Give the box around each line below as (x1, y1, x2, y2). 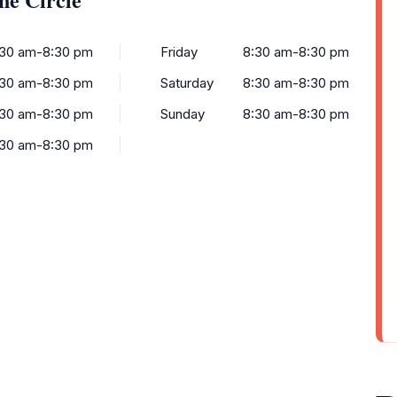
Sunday (160, 105, 205, 122)
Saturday (160, 74, 214, 91)
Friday (160, 43, 198, 60)
